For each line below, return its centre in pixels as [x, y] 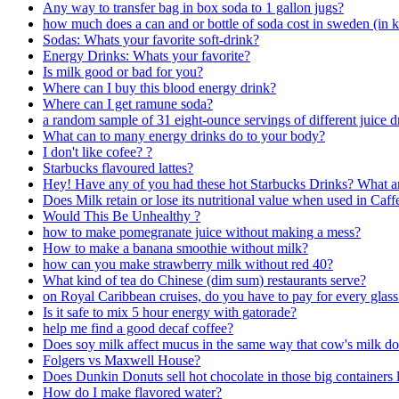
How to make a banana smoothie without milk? [175, 248]
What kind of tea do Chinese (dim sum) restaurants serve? [204, 280]
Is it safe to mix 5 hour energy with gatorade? [170, 312]
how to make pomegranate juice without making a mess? [202, 232]
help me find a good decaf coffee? [138, 328]
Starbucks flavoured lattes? [118, 167]
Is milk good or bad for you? [123, 71]
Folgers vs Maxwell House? [122, 360]
